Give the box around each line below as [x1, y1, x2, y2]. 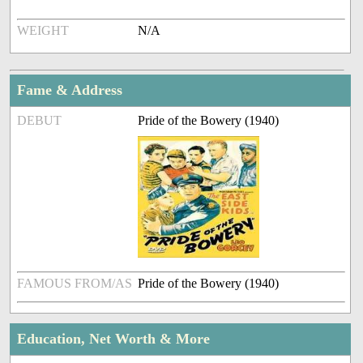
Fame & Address [17, 82, 123, 99]
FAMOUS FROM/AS [17, 276, 133, 291]
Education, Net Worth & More [17, 331, 211, 348]
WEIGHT [17, 23, 70, 38]
